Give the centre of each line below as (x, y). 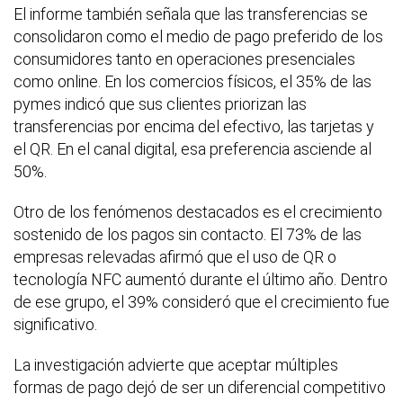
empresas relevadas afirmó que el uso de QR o (175, 256)
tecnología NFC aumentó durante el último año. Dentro (201, 279)
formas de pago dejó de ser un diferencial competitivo (200, 387)
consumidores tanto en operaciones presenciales (184, 58)
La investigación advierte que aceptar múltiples (176, 364)
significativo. (55, 324)
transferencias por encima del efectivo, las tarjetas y (194, 126)
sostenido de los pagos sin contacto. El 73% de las (188, 234)
